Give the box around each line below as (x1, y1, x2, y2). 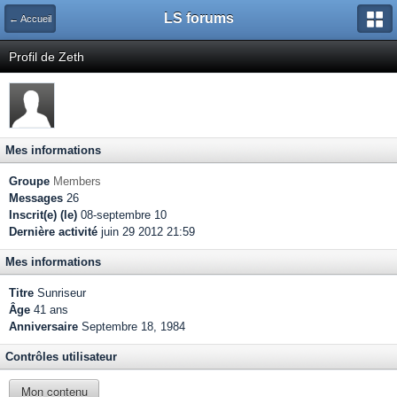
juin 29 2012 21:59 (97, 225, 195, 238)
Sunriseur (34, 286, 86, 300)
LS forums (163, 11, 234, 26)
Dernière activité (9, 225, 97, 238)
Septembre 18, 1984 (82, 320, 185, 333)
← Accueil (9, 13, 51, 24)
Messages (9, 191, 63, 205)
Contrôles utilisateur (5, 350, 117, 363)
